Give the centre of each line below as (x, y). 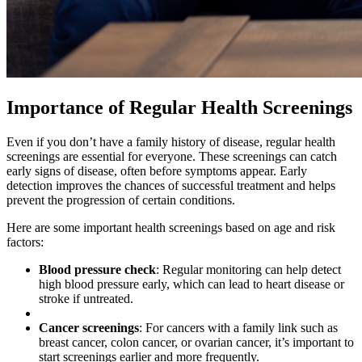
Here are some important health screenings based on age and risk (171, 227)
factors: (25, 242)
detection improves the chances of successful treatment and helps (171, 185)
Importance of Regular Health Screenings (179, 108)
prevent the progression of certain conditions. (121, 200)
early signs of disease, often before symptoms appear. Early (157, 170)
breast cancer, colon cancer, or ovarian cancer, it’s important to (196, 342)
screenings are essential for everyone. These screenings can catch (172, 156)
